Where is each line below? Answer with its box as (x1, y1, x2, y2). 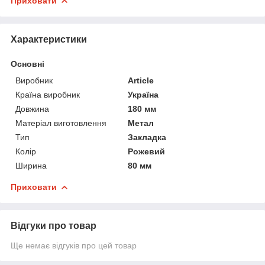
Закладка (128, 132, 167, 142)
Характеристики (11, 34, 87, 44)
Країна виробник (15, 89, 80, 99)
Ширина (15, 160, 47, 170)
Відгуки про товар (11, 220, 96, 231)
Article (128, 75, 154, 85)
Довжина (15, 104, 49, 114)
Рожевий (128, 146, 166, 156)
